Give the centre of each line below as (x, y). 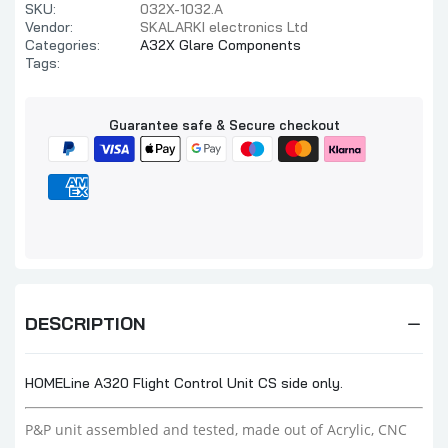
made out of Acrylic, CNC (322, 429)
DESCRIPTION (85, 323)
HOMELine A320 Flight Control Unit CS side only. (184, 383)
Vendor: (49, 27)
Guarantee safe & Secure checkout (224, 125)
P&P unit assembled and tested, (131, 429)
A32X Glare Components (220, 45)
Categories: (62, 45)
